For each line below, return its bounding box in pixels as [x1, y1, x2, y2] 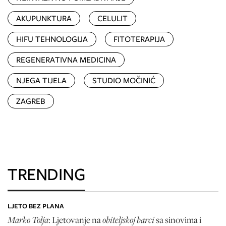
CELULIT [97, 12, 128, 24]
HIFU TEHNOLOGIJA [16, 33, 88, 45]
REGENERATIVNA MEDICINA [16, 53, 116, 66]
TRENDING [8, 161, 85, 186]
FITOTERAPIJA [114, 33, 165, 45]
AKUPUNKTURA [16, 12, 72, 24]
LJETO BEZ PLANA [8, 201, 64, 211]
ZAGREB [16, 95, 45, 107]
